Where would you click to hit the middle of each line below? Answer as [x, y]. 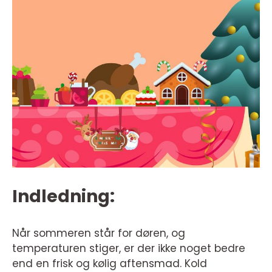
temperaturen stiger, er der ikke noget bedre [129, 248]
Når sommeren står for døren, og [99, 233]
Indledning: [63, 196]
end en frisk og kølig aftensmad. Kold [110, 263]
